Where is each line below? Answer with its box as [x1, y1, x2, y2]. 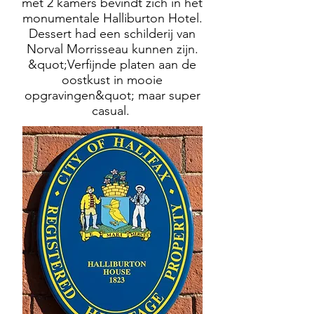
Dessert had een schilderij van [29, 26, 196, 41]
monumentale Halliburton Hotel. [22, 11, 203, 26]
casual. [91, 103, 133, 118]
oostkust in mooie [62, 72, 163, 88]
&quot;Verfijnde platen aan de [28, 57, 196, 72]
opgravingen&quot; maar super [24, 88, 200, 103]
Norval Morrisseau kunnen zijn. [26, 41, 198, 57]
